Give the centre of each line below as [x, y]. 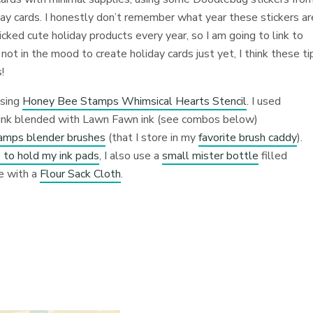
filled [273, 156]
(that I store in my [152, 138]
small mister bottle [211, 156]
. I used [264, 101]
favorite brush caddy [248, 138]
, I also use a [131, 156]
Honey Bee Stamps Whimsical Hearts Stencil [135, 101]
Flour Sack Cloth [81, 174]
